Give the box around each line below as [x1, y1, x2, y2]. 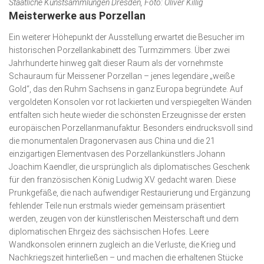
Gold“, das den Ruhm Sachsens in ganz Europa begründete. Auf [9, 84, 243, 94]
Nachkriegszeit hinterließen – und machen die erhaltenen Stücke [9, 252, 243, 262]
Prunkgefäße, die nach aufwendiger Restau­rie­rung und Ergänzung [9, 187, 250, 197]
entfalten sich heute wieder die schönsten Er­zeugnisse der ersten [9, 110, 246, 120]
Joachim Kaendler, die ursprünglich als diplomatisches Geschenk [9, 161, 250, 171]
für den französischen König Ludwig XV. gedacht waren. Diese [9, 174, 236, 184]
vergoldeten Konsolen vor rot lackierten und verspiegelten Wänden [9, 97, 252, 107]
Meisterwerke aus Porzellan [9, 9, 146, 22]
